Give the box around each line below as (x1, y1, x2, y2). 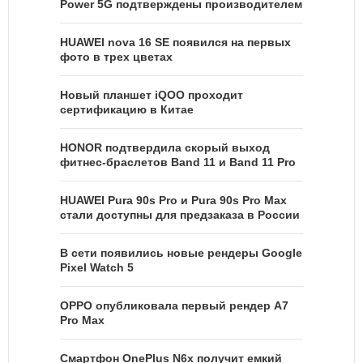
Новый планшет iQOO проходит (60, 88, 243, 101)
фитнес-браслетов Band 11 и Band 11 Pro (60, 155, 296, 169)
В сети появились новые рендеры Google (60, 246, 302, 259)
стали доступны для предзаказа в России (60, 207, 300, 221)
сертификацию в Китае (60, 102, 194, 116)
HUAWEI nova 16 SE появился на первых (60, 35, 291, 49)
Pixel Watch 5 (60, 260, 134, 274)
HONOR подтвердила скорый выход (60, 140, 270, 154)
